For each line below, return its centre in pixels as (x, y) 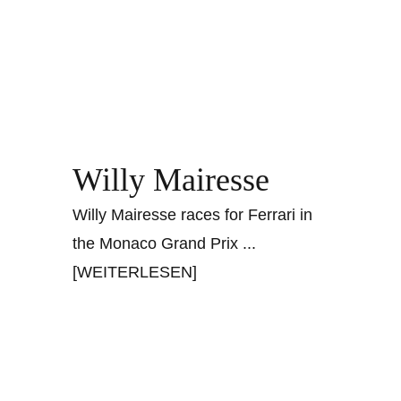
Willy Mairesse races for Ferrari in (193, 215)
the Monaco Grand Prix (158, 244)
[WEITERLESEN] (135, 273)
